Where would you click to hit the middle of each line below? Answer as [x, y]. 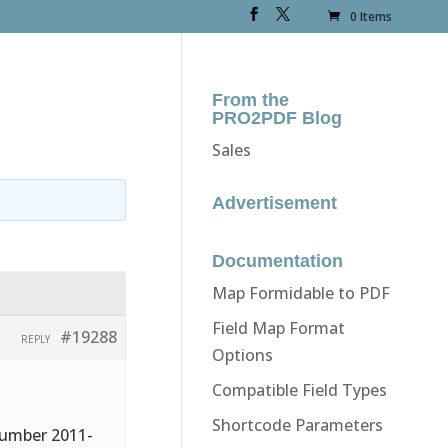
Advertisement [274, 202]
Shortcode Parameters [297, 424]
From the [250, 99]
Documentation [277, 260]
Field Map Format [278, 327]
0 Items [371, 17]
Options [242, 354]
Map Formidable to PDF [300, 292]
